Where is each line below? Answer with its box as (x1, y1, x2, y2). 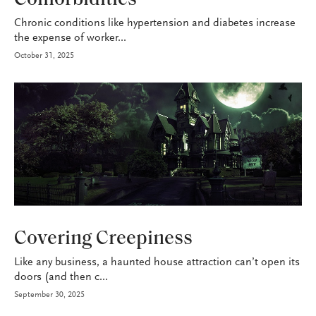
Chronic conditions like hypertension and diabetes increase (14, 17, 296, 29)
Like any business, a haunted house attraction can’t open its (14, 256, 300, 268)
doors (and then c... (14, 271, 108, 283)
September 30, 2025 (14, 290, 85, 299)
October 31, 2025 (14, 51, 74, 60)
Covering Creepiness (14, 229, 193, 249)
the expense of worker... (14, 32, 126, 44)
